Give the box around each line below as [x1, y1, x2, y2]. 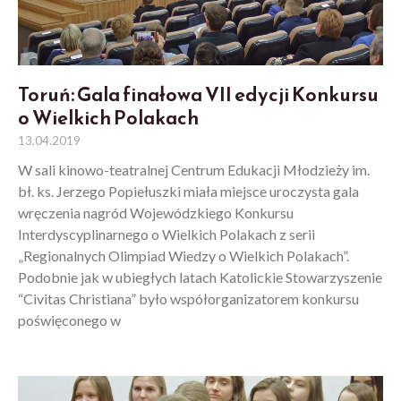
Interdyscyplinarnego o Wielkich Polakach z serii [18, 226, 315, 243]
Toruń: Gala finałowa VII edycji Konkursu [18, 80, 379, 110]
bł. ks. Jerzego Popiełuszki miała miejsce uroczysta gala [18, 183, 359, 200]
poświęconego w [18, 311, 121, 329]
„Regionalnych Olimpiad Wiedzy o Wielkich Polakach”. [18, 247, 349, 265]
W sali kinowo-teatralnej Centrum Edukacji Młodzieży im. [18, 161, 370, 179]
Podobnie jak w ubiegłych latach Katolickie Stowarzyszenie [18, 269, 382, 286]
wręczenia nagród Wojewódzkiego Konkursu [18, 204, 294, 222]
